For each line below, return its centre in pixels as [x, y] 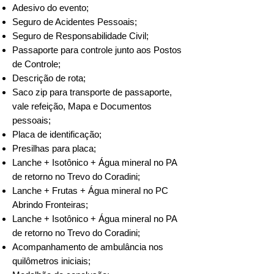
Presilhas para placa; [54, 148]
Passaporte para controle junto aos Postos [97, 50]
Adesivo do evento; [50, 8]
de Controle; [36, 64]
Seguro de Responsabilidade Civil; [80, 36]
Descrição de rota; [49, 78]
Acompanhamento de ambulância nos [88, 247]
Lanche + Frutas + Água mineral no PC [90, 191]
